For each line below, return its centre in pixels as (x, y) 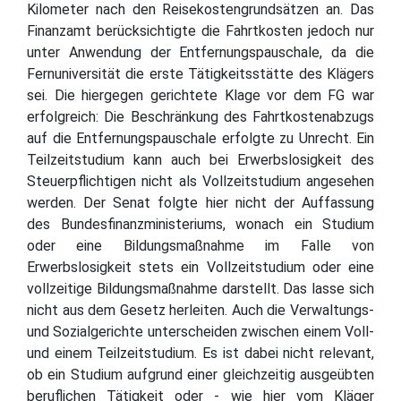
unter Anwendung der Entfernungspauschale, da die (200, 52)
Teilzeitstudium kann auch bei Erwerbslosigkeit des (200, 159)
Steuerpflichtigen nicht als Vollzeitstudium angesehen (200, 181)
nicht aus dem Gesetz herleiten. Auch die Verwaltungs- (200, 310)
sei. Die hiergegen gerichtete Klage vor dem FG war (200, 95)
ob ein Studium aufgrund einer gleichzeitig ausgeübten (200, 374)
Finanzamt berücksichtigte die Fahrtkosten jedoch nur (200, 30)
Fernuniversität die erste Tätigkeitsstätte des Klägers (200, 73)
